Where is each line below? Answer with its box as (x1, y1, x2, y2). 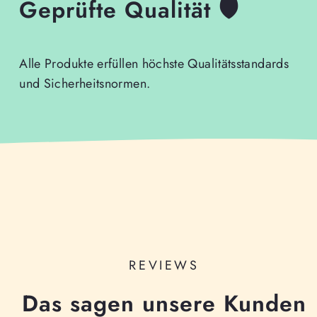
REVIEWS (129, 256, 200, 275)
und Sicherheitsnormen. (19, 74, 151, 93)
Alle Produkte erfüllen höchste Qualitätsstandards (19, 54, 289, 74)
